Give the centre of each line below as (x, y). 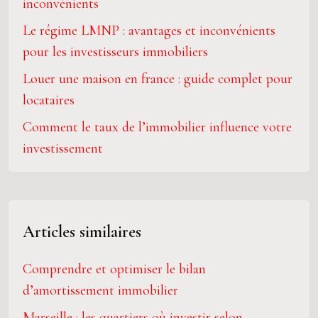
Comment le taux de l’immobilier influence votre (157, 127)
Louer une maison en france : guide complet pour (158, 79)
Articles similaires (82, 232)
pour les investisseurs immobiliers (115, 52)
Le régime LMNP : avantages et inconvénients (149, 31)
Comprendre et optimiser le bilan (114, 269)
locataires (49, 100)
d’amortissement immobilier (100, 290)
